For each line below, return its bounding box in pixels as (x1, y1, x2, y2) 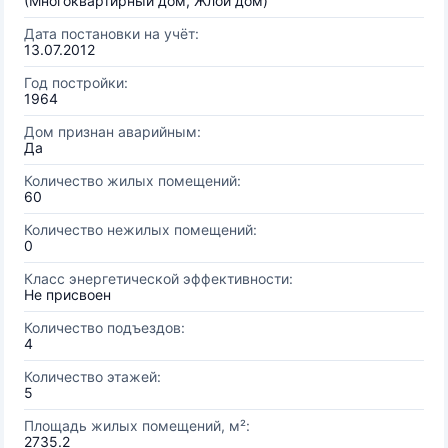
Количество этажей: (24, 368, 161, 385)
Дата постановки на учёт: (24, 25, 199, 42)
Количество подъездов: (24, 319, 185, 336)
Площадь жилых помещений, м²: (24, 417, 250, 434)
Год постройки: (24, 74, 128, 91)
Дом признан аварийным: (24, 123, 201, 140)
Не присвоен (24, 286, 111, 303)
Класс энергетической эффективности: (24, 270, 293, 287)
